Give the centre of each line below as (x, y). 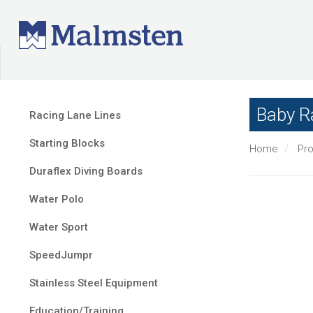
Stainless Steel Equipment (94, 283)
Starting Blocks (67, 143)
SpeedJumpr (61, 255)
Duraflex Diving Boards (86, 171)
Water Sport (59, 227)
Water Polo (57, 199)
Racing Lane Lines (75, 115)
